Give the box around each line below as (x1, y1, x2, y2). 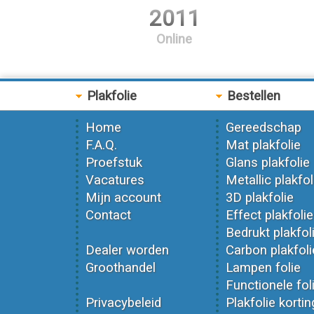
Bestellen (223, 88, 280, 104)
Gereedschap (225, 120, 301, 135)
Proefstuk (85, 155, 142, 170)
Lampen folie (225, 260, 301, 275)
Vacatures (85, 172, 144, 188)
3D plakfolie (225, 190, 294, 205)
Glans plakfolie (225, 155, 310, 170)
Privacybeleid (85, 295, 161, 310)
